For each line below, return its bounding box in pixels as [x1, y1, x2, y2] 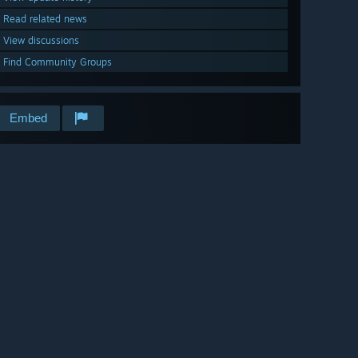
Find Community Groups [3, 56, 112, 69]
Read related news [3, 13, 87, 26]
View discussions [3, 34, 79, 47]
